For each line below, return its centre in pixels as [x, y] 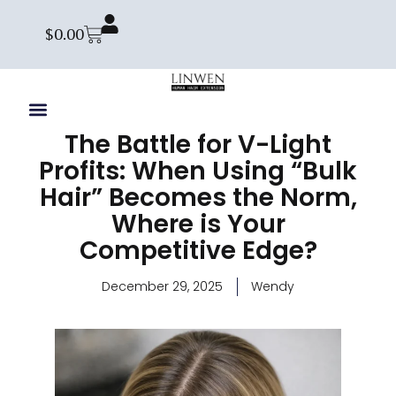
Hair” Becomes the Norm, [198, 198]
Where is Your [198, 225]
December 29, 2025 [162, 287]
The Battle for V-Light [198, 145]
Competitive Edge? [198, 251]
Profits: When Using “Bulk [198, 171]
